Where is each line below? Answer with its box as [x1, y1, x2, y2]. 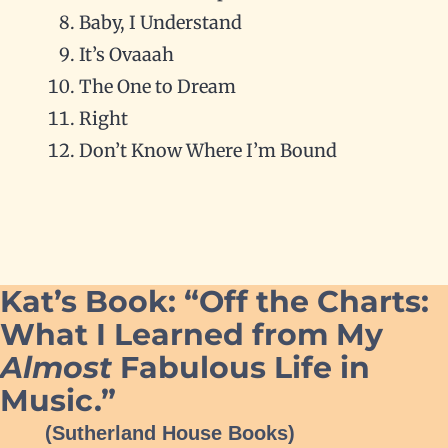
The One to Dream [78, 75, 236, 99]
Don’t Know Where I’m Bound [78, 139, 337, 163]
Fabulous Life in [112, 349, 370, 387]
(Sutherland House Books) [44, 422, 295, 445]
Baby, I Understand [78, 11, 242, 35]
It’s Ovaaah [78, 43, 174, 67]
